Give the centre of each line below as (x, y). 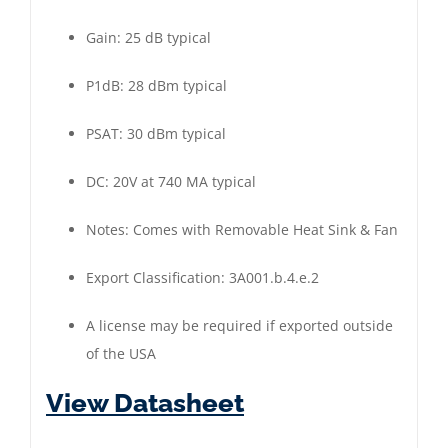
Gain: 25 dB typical (148, 37)
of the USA (121, 353)
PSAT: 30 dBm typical (156, 133)
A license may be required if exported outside (239, 325)
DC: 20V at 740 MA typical (171, 181)
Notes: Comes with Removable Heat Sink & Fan (242, 229)
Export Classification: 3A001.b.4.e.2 (202, 277)
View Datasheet (145, 403)
